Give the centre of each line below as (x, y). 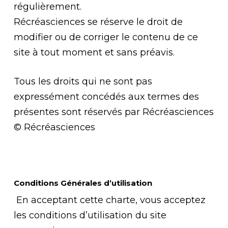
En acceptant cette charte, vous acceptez (109, 200)
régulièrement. (47, 7)
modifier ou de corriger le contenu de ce (106, 37)
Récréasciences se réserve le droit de (98, 22)
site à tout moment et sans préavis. (94, 52)
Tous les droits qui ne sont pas (83, 81)
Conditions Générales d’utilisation (83, 183)
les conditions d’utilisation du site (90, 215)
